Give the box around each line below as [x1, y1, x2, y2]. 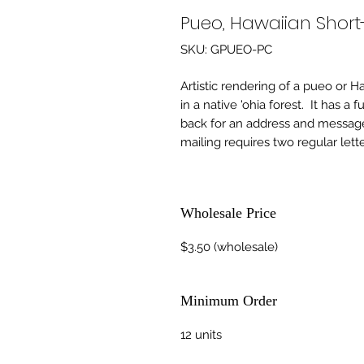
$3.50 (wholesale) [180, 240, 278, 255]
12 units [180, 327, 222, 343]
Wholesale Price [180, 205, 276, 222]
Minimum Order [180, 292, 277, 310]
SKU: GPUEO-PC [180, 42, 272, 58]
